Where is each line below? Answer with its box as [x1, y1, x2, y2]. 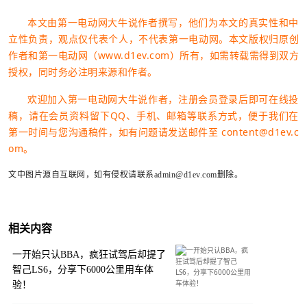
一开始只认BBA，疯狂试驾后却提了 [12, 249, 166, 260]
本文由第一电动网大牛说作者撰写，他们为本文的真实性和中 [27, 15, 299, 29]
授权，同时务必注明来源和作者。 [8, 64, 158, 78]
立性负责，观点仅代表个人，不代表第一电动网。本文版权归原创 [8, 32, 299, 45]
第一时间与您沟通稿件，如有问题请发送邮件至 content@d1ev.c [8, 125, 299, 138]
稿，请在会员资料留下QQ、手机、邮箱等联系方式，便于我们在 [8, 108, 299, 122]
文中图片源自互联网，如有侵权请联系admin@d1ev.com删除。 [8, 169, 243, 180]
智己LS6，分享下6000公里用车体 [12, 265, 153, 275]
